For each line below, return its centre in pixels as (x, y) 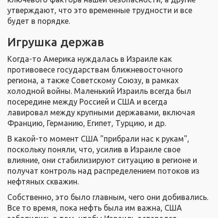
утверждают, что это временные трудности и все (100, 10)
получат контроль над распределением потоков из (103, 171)
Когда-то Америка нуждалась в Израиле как (90, 59)
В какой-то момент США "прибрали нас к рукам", (98, 139)
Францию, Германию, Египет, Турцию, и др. (87, 123)
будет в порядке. (39, 21)
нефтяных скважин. (43, 182)
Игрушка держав (56, 42)
